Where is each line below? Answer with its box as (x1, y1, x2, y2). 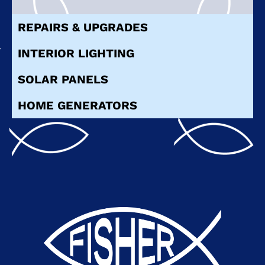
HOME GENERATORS (18, 98, 137, 113)
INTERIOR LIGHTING (18, 46, 134, 61)
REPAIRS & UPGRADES (18, 20, 148, 35)
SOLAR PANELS (18, 72, 108, 87)
